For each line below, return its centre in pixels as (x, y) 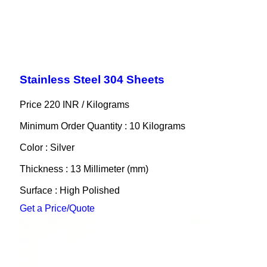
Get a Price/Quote (57, 209)
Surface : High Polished (69, 191)
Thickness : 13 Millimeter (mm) (84, 169)
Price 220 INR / (53, 105)
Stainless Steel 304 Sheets (92, 80)
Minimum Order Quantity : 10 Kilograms (102, 126)
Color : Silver (47, 148)
